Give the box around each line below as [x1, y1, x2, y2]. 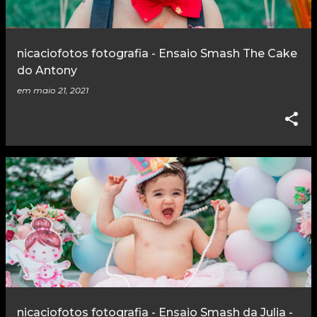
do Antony [17, 64, 77, 78]
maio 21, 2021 [33, 85, 88, 96]
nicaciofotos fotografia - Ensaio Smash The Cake [17, 47, 297, 61]
